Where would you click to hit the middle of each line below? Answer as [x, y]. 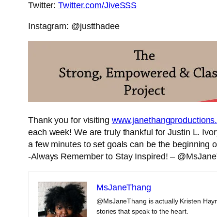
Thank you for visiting [70, 120]
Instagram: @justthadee [74, 26]
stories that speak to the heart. [142, 211]
